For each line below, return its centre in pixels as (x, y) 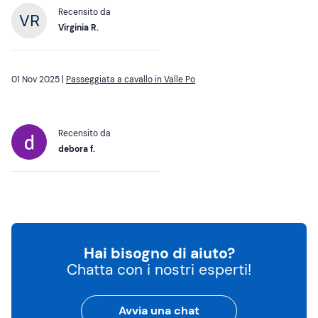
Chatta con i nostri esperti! (159, 270)
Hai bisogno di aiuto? (159, 254)
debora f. (77, 149)
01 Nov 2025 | (39, 80)
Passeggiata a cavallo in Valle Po (131, 80)
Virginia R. (78, 28)
